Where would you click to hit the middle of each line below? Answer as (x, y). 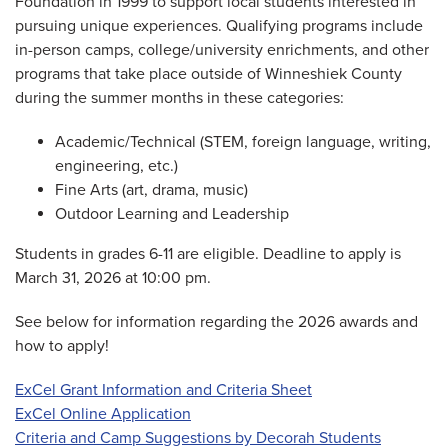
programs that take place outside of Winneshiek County (208, 74)
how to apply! (62, 346)
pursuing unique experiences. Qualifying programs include (219, 26)
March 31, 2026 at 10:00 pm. (113, 278)
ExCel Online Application (103, 414)
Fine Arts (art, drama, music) (151, 190)
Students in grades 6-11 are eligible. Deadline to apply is (208, 254)
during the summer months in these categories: (179, 98)
